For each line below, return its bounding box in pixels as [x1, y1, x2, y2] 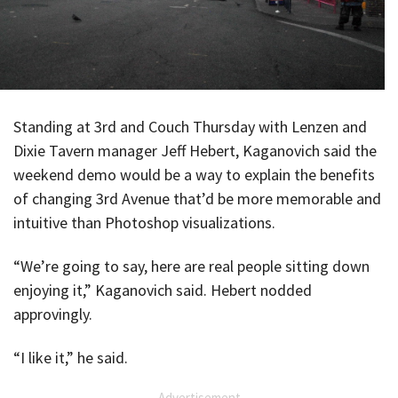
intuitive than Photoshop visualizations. [13, 212, 275, 234]
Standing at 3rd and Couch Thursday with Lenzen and [13, 116, 367, 138]
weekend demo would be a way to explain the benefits [13, 164, 375, 186]
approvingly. [13, 304, 92, 325]
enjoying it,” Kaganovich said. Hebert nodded [13, 280, 312, 301]
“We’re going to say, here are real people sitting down [13, 256, 370, 277]
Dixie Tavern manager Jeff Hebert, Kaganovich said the [13, 140, 377, 162]
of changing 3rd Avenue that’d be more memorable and [13, 188, 381, 210]
